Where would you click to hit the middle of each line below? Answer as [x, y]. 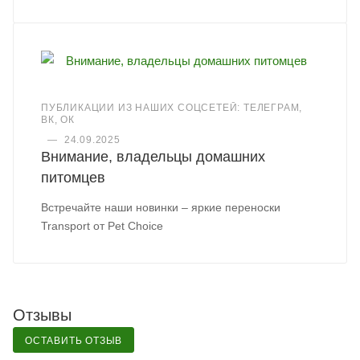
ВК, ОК [58, 120]
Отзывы [42, 315]
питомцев [74, 178]
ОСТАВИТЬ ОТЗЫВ [74, 341]
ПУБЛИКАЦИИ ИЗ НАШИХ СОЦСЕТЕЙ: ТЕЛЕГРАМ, [172, 108]
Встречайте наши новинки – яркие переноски [161, 208]
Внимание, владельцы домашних [153, 157]
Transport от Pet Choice [102, 226]
